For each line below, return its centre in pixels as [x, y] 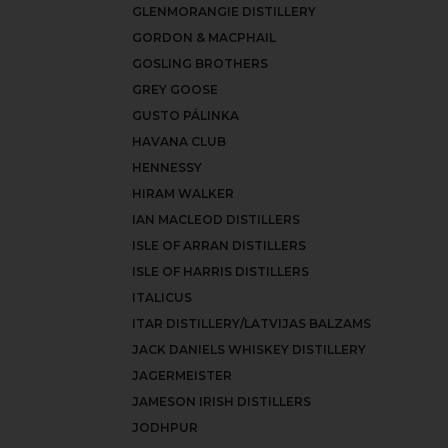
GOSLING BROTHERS [200, 63]
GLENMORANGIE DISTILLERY [224, 11]
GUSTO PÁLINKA [185, 115]
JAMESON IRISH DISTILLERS [221, 401]
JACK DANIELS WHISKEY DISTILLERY [249, 349]
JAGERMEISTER [182, 375]
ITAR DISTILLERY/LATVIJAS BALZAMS [251, 323]
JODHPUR [165, 427]
